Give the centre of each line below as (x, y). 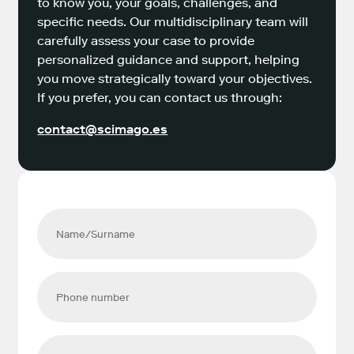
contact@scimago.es (103, 129)
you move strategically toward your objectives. (175, 78)
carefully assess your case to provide (146, 40)
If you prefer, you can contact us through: (160, 97)
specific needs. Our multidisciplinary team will (173, 21)
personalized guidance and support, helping (169, 59)
